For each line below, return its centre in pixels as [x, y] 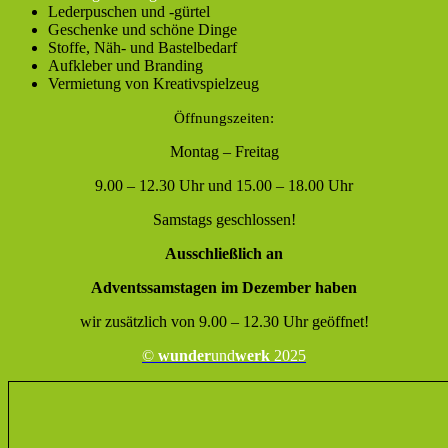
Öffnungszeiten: [224, 118]
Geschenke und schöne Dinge [142, 30]
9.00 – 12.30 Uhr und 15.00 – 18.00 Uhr [224, 186]
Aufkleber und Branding [125, 66]
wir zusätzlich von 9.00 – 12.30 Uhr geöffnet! [224, 322]
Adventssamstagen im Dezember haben [224, 288]
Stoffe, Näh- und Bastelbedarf [142, 48]
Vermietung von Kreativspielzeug [153, 84]
